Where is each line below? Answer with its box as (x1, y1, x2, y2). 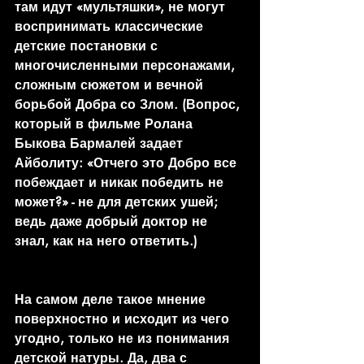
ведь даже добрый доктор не (15, 213, 211, 231)
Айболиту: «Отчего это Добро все (15, 154, 240, 172)
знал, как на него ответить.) (15, 232, 197, 250)
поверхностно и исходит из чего (15, 310, 233, 328)
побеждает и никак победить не (15, 174, 227, 192)
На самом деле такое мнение (15, 291, 210, 309)
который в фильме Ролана (15, 115, 197, 133)
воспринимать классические (15, 18, 207, 36)
